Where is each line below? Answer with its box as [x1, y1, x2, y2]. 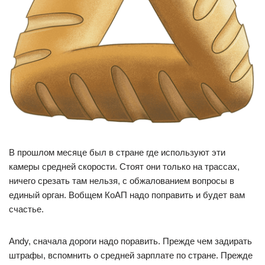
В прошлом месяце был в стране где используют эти [9, 147, 225, 157]
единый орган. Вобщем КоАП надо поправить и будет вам [9, 189, 245, 200]
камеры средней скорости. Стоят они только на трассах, [9, 161, 240, 172]
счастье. [9, 203, 44, 214]
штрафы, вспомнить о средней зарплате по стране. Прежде [9, 250, 253, 260]
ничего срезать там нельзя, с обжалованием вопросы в [9, 175, 234, 186]
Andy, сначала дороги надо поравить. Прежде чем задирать [9, 235, 252, 246]
